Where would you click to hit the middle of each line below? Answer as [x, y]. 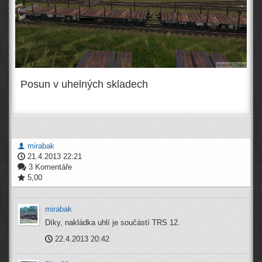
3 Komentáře [49, 167]
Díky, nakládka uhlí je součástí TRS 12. [113, 222]
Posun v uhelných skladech [84, 84]
